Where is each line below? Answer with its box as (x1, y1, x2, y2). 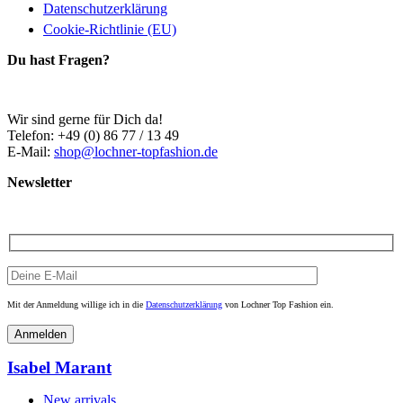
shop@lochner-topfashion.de (54, 144, 218, 160)
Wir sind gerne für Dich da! (7, 112, 163, 128)
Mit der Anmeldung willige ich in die (7, 299, 146, 309)
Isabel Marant (7, 357, 112, 377)
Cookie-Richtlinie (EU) (43, 22, 176, 38)
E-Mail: (7, 144, 54, 160)
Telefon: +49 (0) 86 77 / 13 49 (7, 128, 179, 144)
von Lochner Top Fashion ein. (222, 299, 334, 309)
